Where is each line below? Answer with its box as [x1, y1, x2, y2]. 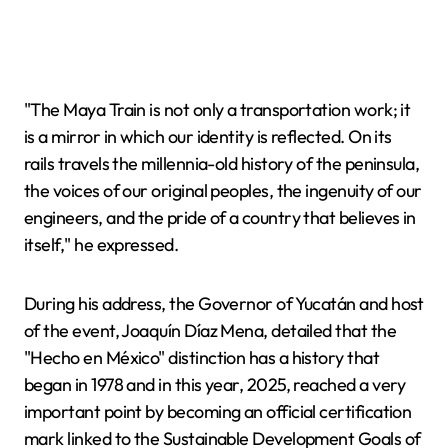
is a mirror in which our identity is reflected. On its [24, 125, 392, 148]
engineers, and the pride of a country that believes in [24, 206, 416, 229]
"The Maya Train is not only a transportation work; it [24, 98, 411, 121]
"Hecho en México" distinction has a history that [24, 346, 380, 369]
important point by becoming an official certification [24, 400, 412, 423]
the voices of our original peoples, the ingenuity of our [24, 179, 422, 202]
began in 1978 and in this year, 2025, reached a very [24, 373, 406, 396]
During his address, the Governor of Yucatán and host [24, 292, 424, 315]
